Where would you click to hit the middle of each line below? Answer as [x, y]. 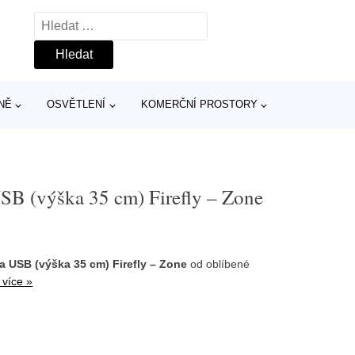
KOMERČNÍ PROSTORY [199, 104]
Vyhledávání [69, 22]
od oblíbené [219, 264]
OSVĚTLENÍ [76, 104]
